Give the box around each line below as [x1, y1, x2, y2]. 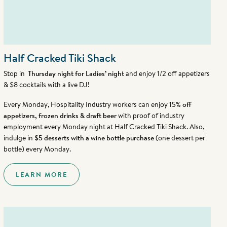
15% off [169, 99, 192, 109]
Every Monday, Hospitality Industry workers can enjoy [3, 99, 169, 109]
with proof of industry [116, 110, 184, 121]
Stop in [3, 68, 26, 79]
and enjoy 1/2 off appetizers [124, 68, 210, 79]
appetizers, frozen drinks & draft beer [3, 110, 117, 121]
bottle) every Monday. [3, 144, 71, 154]
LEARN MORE [15, 170, 67, 179]
